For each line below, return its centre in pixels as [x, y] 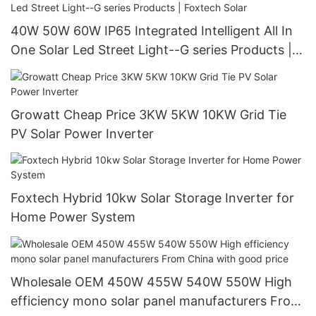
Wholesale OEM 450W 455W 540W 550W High [151, 281]
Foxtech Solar [52, 69]
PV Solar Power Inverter [82, 133]
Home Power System [73, 217]
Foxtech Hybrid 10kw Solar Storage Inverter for [152, 198]
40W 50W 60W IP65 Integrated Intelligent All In [152, 31]
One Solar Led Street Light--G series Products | [151, 50]
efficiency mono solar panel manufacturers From [156, 300]
